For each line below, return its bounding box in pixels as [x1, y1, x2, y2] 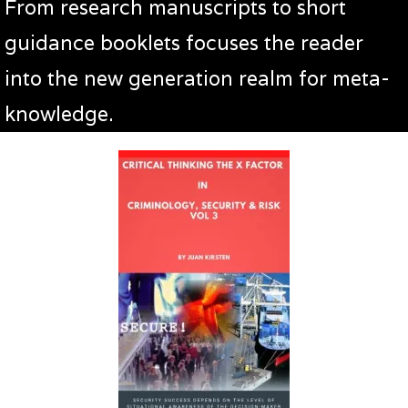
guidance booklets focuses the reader [5, 30, 363, 56]
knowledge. [5, 101, 119, 127]
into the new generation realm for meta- [5, 66, 390, 92]
